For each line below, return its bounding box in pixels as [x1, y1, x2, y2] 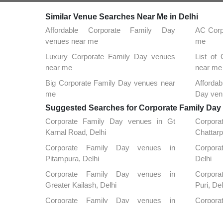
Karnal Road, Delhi [45, 127, 107, 136]
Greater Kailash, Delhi [45, 180, 117, 189]
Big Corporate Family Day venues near [45, 78, 175, 87]
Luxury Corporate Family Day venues [45, 52, 175, 61]
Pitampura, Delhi [45, 154, 100, 163]
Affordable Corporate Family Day [45, 25, 175, 34]
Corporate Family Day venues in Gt [45, 116, 175, 125]
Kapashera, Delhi [45, 207, 102, 216]
